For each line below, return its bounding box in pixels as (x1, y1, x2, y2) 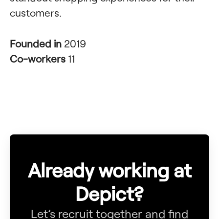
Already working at (28, 158, 191, 181)
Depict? (75, 181, 144, 205)
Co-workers (10, 52, 68, 65)
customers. (10, 6, 62, 19)
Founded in (10, 37, 64, 49)
